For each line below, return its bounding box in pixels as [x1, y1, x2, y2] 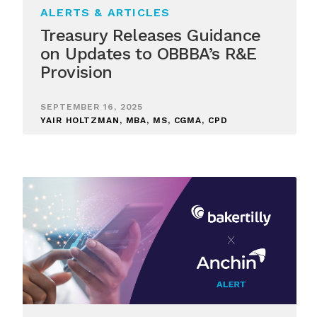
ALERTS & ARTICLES [40, 6, 171, 20]
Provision [40, 62, 113, 83]
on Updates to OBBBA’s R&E [40, 44, 256, 64]
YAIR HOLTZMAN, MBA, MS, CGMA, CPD [40, 115, 228, 125]
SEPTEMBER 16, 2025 [40, 101, 144, 112]
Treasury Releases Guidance [40, 25, 261, 46]
